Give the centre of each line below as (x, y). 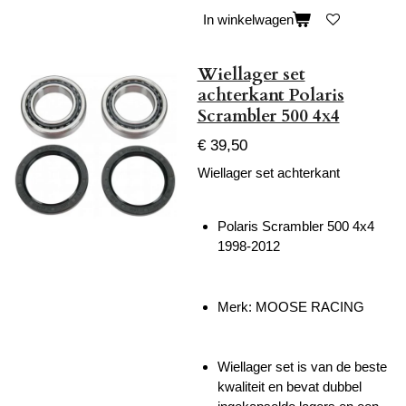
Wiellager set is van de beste (302, 367)
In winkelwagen (248, 19)
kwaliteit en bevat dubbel (290, 387)
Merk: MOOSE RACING (291, 306)
